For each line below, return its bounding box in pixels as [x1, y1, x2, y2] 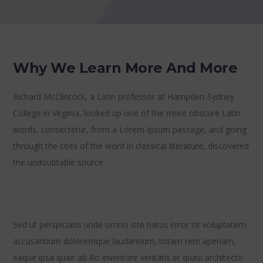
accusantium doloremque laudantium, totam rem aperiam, [13, 235, 237, 247]
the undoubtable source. [13, 157, 106, 168]
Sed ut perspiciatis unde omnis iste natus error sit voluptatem [13, 219, 247, 231]
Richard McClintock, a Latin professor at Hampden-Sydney [13, 91, 235, 103]
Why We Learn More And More [13, 59, 238, 77]
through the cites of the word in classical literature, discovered [13, 140, 249, 152]
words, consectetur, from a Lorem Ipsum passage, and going [13, 124, 247, 136]
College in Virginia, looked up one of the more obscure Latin [13, 107, 241, 119]
